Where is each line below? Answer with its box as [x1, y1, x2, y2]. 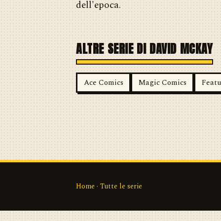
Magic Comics [138, 76, 186, 88]
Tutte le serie [100, 181, 142, 191]
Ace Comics [83, 76, 123, 88]
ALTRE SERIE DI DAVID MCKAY [76, 40, 213, 58]
